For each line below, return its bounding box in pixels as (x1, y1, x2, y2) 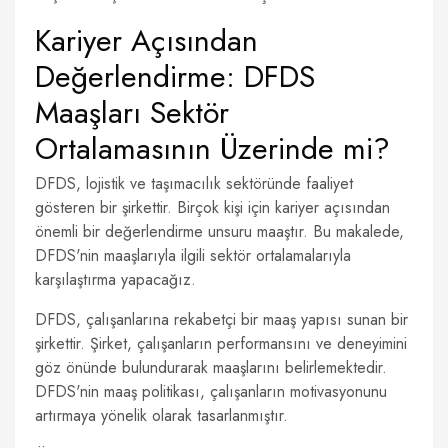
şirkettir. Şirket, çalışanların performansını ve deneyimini (35, 332, 407, 355)
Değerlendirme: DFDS (35, 55, 315, 98)
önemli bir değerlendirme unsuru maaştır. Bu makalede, (35, 220, 404, 243)
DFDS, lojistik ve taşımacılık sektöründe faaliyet (35, 172, 353, 195)
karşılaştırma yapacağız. (35, 268, 196, 291)
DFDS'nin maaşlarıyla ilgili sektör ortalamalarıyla (35, 244, 351, 267)
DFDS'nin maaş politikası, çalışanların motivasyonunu (35, 380, 387, 403)
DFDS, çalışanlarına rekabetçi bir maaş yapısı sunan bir (35, 308, 408, 331)
